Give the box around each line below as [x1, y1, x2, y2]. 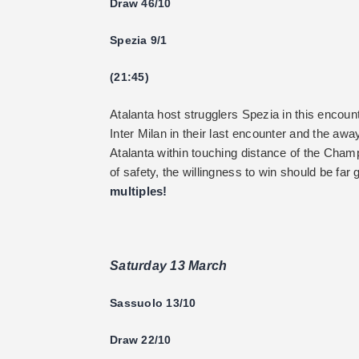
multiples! [110, 184, 167, 198]
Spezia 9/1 [110, 34, 167, 46]
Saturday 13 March [110, 258, 228, 272]
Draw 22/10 [110, 333, 171, 347]
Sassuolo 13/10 [110, 296, 196, 309]
